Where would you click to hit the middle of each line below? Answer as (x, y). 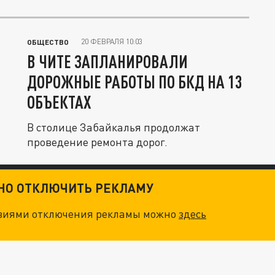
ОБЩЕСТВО (48, 42)
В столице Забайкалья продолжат (114, 127)
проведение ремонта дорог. (97, 142)
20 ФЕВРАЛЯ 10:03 (112, 41)
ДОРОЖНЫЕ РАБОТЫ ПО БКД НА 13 (135, 82)
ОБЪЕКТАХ (59, 102)
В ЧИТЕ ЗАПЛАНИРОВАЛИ (107, 61)
